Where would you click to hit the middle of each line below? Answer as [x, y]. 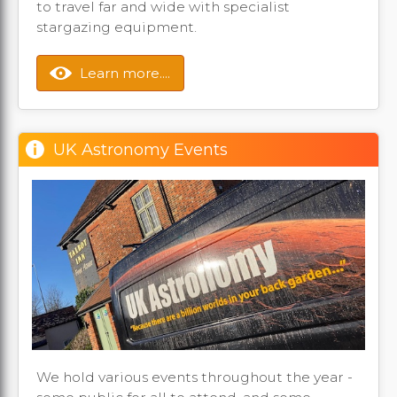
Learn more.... [125, 74]
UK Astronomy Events [140, 150]
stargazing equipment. [117, 27]
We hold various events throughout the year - [195, 378]
